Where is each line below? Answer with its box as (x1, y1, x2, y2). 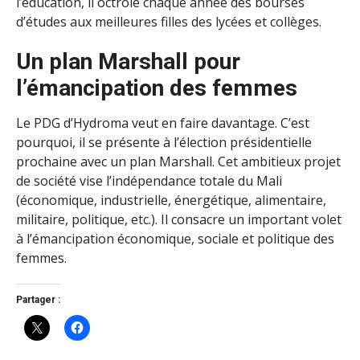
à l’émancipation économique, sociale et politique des (16, 229, 334, 247)
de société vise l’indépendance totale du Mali (16, 171, 282, 190)
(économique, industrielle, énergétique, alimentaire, (16, 190, 326, 209)
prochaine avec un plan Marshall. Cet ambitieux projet (16, 152, 341, 170)
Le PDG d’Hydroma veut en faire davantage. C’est (16, 113, 309, 132)
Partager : (16, 294, 60, 306)
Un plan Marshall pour (16, 47, 240, 75)
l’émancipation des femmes (16, 74, 297, 101)
